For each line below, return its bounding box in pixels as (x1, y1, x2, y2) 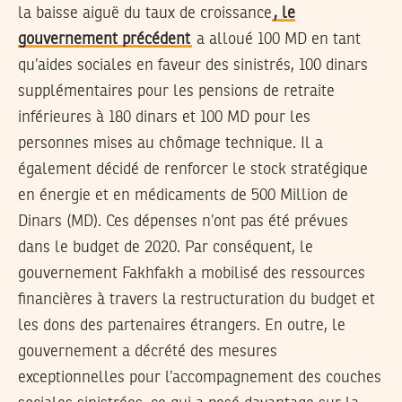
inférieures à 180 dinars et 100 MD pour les (18, 109, 310, 126)
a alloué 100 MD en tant (192, 31, 361, 48)
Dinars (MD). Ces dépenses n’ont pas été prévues (18, 213, 348, 230)
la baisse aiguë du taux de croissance (18, 4, 272, 22)
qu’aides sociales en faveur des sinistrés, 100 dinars (18, 57, 368, 74)
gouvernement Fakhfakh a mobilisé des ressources (18, 265, 365, 282)
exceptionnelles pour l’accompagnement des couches (18, 369, 381, 386)
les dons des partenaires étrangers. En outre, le (18, 317, 345, 334)
